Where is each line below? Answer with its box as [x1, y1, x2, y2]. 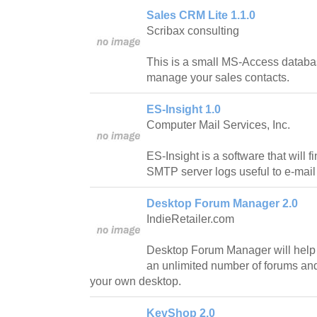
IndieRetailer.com [146, 212, 234, 225]
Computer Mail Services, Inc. [146, 118, 290, 131]
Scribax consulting [146, 24, 239, 37]
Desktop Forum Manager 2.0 [146, 197, 298, 209]
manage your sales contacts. [146, 71, 289, 83]
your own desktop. [90, 275, 181, 287]
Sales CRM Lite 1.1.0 [146, 8, 255, 21]
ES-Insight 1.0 [146, 103, 221, 115]
